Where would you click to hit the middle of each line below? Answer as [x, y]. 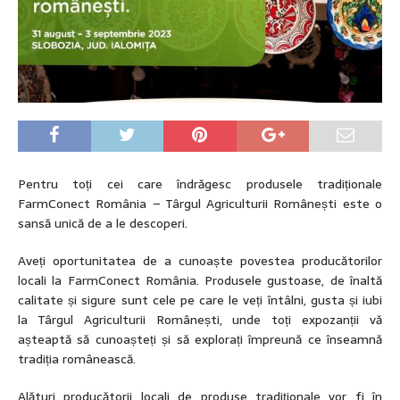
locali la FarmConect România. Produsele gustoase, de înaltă [200, 280]
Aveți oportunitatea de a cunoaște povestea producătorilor [200, 261]
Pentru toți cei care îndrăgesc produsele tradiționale [200, 184]
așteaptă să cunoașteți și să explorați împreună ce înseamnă [200, 339]
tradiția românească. [77, 359]
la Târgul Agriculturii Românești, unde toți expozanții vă [200, 320]
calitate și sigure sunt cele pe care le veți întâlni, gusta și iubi [200, 300]
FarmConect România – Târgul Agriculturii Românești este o [200, 204]
